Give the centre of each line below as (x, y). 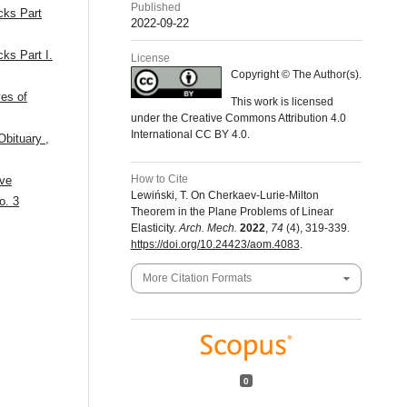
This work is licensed (282, 101)
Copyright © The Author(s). (296, 74)
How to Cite (159, 179)
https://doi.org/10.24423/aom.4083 (215, 245)
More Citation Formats (197, 278)
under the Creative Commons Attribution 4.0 (238, 118)
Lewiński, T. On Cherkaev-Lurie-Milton (224, 196)
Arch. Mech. (208, 228)
